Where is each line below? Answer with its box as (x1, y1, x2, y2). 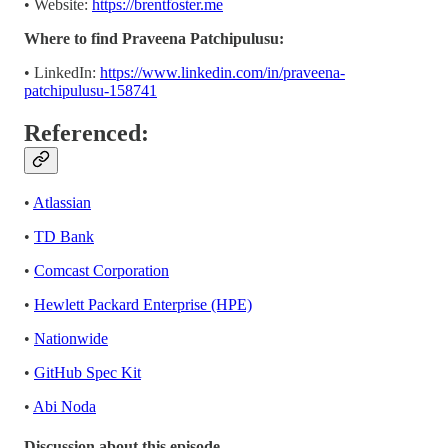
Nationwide (34, 330, 108, 348)
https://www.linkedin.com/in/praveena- (100, 64, 345, 82)
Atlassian (33, 194, 91, 212)
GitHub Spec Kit (34, 364, 141, 382)
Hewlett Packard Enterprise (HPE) (34, 296, 252, 314)
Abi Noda (33, 398, 96, 416)
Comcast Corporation (34, 262, 169, 280)
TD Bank (34, 228, 94, 246)
